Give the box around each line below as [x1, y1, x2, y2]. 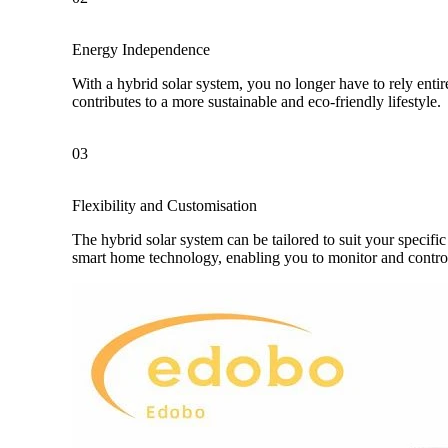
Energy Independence [72, 41, 210, 59]
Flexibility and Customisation [72, 197, 257, 215]
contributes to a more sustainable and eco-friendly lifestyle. [72, 93, 441, 111]
